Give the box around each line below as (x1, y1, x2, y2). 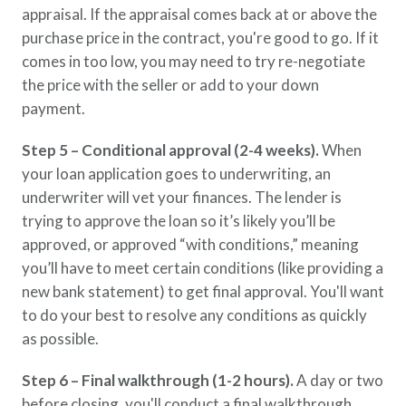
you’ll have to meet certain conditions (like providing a (22, 258, 383, 277)
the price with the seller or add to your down (22, 75, 319, 94)
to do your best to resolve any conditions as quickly (22, 305, 367, 324)
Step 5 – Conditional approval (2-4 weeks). (22, 140, 319, 159)
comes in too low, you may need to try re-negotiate (22, 52, 365, 71)
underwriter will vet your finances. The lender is (22, 188, 342, 207)
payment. (22, 99, 85, 118)
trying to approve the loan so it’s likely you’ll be (22, 211, 335, 230)
